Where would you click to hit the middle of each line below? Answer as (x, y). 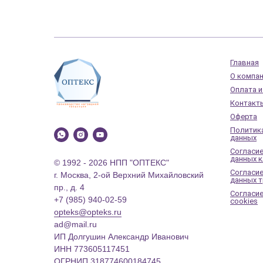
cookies (244, 201)
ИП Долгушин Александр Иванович (121, 237)
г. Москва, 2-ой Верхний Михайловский (129, 175)
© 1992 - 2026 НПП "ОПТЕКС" (112, 163)
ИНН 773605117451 (92, 249)
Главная (245, 62)
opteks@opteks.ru (88, 212)
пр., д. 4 (69, 188)
